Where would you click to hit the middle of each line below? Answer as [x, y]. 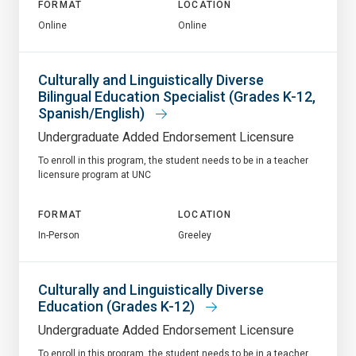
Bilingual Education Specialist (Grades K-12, [177, 96]
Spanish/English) [93, 113]
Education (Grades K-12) [118, 306]
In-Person [59, 235]
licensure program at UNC [95, 174]
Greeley [195, 235]
